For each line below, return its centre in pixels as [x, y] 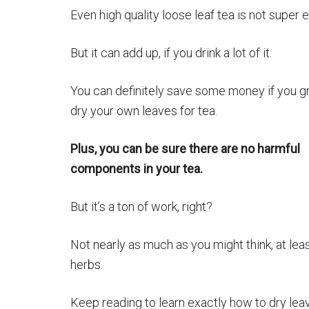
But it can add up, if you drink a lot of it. [171, 53]
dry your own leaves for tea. [144, 111]
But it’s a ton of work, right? [141, 207]
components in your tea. [137, 169]
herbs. [87, 265]
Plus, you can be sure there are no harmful [185, 149]
